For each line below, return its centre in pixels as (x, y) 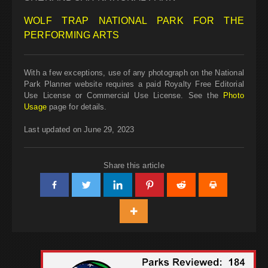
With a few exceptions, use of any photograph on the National (134, 73)
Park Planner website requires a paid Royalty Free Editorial (134, 84)
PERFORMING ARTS (72, 35)
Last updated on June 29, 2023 (79, 130)
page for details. (77, 107)
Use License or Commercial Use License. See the (124, 96)
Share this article (134, 166)
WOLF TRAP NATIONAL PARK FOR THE (134, 21)
